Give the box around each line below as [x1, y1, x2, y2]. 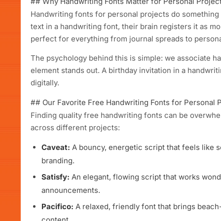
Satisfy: [41, 172, 70, 182]
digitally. [31, 78, 59, 87]
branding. [41, 156, 74, 165]
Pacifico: [41, 202, 74, 211]
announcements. [41, 185, 100, 195]
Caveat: [41, 143, 70, 152]
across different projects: [31, 123, 120, 132]
